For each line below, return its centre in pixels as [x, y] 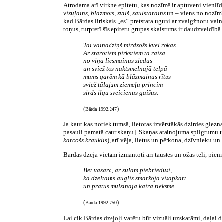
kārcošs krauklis [85, 140]
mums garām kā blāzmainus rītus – [130, 77]
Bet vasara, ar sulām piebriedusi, [128, 170]
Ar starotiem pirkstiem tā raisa [124, 53]
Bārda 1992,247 [101, 109]
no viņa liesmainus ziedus [118, 61]
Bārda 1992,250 [101, 202]
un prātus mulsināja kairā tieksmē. [130, 186]
